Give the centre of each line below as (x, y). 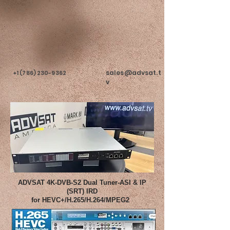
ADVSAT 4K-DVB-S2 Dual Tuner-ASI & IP (82, 183)
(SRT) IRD (82, 191)
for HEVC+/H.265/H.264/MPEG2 (82, 200)
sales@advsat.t (133, 73)
